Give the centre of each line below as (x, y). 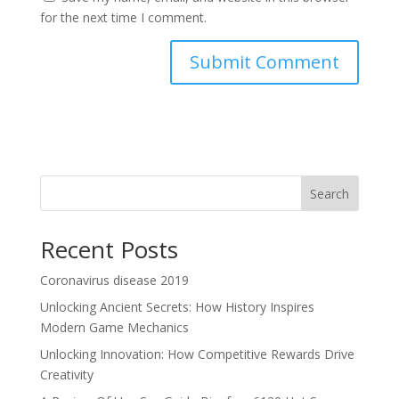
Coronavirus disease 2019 (114, 280)
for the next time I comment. (123, 17)
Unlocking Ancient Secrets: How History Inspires (177, 307)
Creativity (66, 375)
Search (330, 193)
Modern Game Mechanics (114, 327)
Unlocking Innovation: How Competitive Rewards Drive (197, 354)
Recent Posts (109, 249)
